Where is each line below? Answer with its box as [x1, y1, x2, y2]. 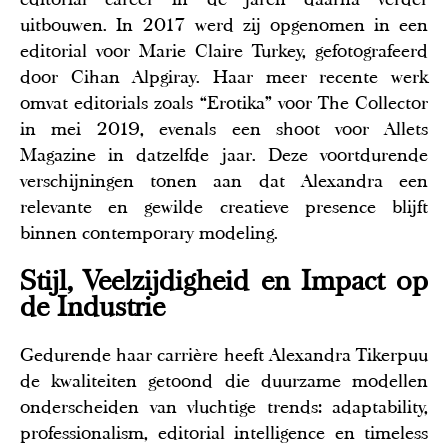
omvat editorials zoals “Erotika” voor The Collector [20, 90, 428, 115]
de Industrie [20, 289, 165, 324]
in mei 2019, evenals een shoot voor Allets [20, 116, 428, 141]
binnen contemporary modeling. [20, 220, 278, 245]
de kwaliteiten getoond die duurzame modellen [20, 369, 428, 394]
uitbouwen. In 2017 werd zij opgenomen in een [20, 12, 428, 37]
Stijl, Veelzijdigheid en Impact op [20, 263, 428, 298]
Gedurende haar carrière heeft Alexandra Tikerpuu [20, 343, 428, 368]
